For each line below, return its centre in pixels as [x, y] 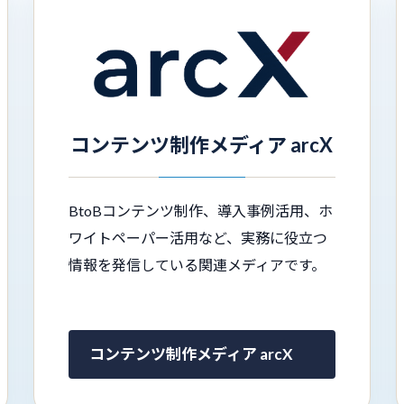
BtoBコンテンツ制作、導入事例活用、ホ [200, 211]
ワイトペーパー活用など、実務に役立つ [197, 238]
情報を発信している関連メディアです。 [197, 265]
